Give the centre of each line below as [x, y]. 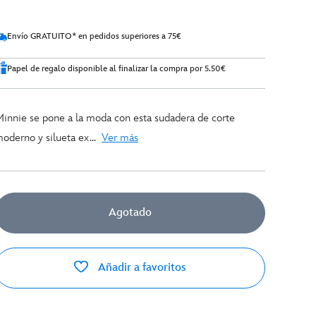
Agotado [130, 213]
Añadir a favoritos [142, 268]
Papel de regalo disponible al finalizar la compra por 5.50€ [116, 69]
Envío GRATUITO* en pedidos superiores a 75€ [94, 36]
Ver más [120, 138]
